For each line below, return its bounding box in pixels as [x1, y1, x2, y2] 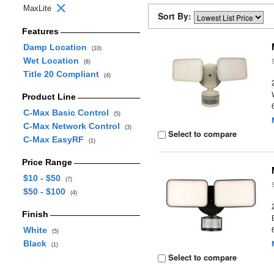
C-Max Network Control [23, 121, 125, 131]
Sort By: [158, 10, 194, 22]
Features [21, 26, 59, 36]
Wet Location [23, 56, 84, 65]
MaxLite [23, 4, 54, 13]
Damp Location [23, 42, 92, 52]
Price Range [21, 157, 72, 167]
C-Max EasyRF [23, 135, 89, 144]
